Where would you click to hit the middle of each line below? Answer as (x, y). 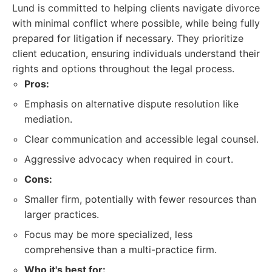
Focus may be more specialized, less (108, 234)
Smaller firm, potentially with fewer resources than (140, 199)
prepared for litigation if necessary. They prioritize (128, 38)
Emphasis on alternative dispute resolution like (131, 104)
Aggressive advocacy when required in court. (129, 159)
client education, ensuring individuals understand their (136, 53)
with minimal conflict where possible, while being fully (136, 23)
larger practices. (62, 214)
